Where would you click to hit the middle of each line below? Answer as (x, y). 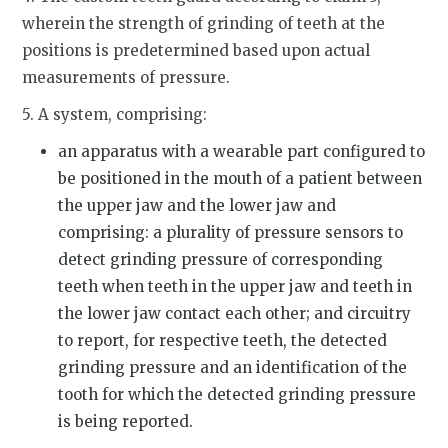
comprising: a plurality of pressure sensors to (231, 232)
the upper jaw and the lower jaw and (197, 205)
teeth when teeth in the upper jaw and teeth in (235, 286)
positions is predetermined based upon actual (196, 50)
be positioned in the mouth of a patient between (240, 178)
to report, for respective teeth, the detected (223, 340)
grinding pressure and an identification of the (233, 367)
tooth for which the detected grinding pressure (237, 394)
